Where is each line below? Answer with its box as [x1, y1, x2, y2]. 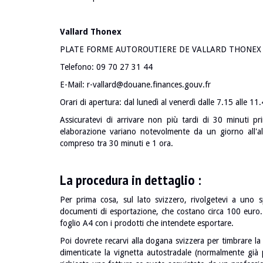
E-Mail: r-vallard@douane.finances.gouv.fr [60, 80, 211, 89]
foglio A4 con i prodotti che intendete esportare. [60, 218, 234, 228]
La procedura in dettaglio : [60, 171, 201, 189]
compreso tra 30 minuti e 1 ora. [60, 139, 173, 148]
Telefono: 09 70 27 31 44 [60, 62, 153, 72]
